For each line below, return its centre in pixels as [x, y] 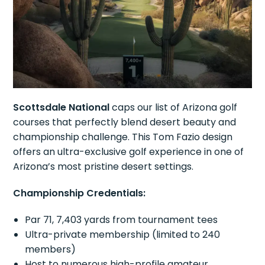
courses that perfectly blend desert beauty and [125, 122]
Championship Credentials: [80, 193]
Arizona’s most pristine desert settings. [104, 167]
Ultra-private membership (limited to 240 [123, 235]
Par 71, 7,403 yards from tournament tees [122, 220]
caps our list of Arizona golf [174, 108]
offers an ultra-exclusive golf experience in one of [129, 152]
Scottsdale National [62, 108]
